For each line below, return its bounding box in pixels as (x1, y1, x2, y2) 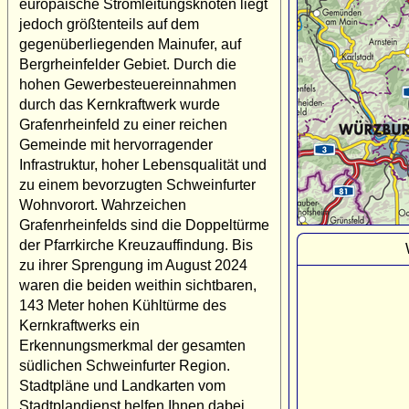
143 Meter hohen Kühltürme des (19, 297, 226, 313)
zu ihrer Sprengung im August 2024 (19, 257, 247, 273)
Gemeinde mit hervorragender (19, 136, 213, 152)
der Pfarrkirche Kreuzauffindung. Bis (19, 236, 253, 253)
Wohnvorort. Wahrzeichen (19, 196, 186, 213)
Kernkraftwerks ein (19, 317, 140, 333)
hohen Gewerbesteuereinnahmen (19, 76, 236, 92)
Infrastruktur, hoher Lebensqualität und (19, 156, 267, 173)
